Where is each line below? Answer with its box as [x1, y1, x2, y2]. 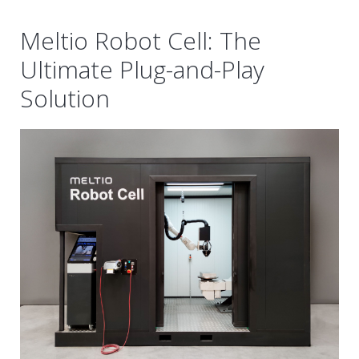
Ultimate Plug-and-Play [20, 53, 264, 87]
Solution [20, 82, 110, 115]
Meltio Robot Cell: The [20, 24, 261, 58]
